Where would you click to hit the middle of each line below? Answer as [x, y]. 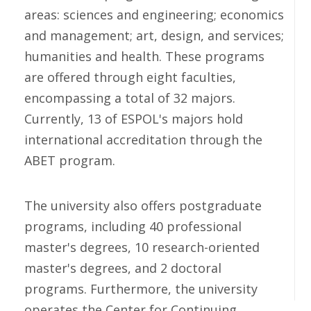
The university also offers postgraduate [143, 205]
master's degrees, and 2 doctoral [123, 268]
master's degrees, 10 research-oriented [142, 247]
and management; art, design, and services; [154, 35]
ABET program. [70, 160]
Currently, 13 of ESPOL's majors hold [134, 119]
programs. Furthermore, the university [141, 289]
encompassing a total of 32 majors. [130, 98]
